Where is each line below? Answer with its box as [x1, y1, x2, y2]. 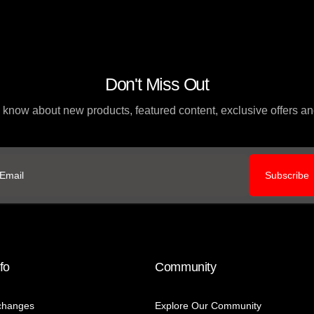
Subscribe [265, 170, 309, 182]
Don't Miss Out [104, 74, 210, 95]
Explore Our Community [155, 300, 261, 312]
